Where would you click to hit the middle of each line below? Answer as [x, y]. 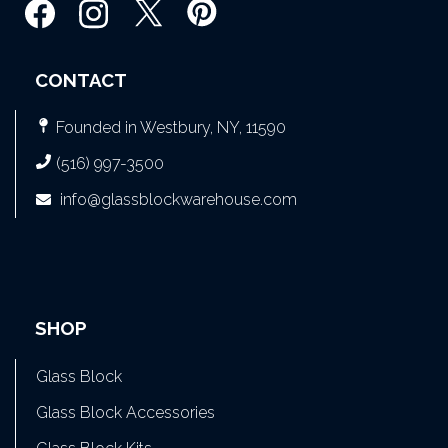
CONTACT [81, 79]
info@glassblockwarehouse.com [178, 200]
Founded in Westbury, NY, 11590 [171, 128]
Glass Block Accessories [125, 412]
